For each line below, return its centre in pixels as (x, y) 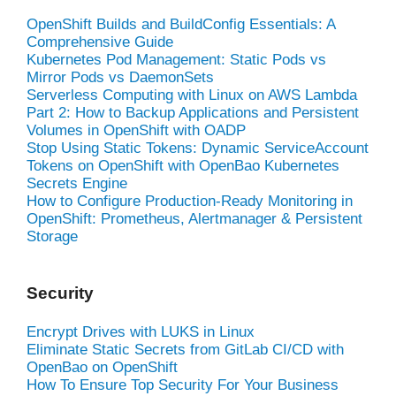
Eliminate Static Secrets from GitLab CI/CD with (185, 349)
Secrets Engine (77, 183)
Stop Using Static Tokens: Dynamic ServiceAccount (198, 148)
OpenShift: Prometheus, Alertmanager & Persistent (194, 218)
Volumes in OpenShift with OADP (136, 130)
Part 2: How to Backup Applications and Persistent (193, 112)
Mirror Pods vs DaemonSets (120, 77)
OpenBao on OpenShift (102, 367)
